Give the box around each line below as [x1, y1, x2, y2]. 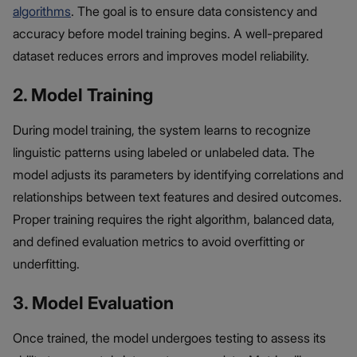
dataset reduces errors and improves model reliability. [13, 48, 309, 65]
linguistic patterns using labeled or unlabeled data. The [13, 144, 315, 161]
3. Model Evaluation [13, 292, 174, 314]
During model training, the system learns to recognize [13, 122, 311, 139]
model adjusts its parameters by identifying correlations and [13, 167, 343, 183]
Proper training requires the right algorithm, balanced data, [13, 211, 335, 228]
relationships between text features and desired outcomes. [13, 189, 342, 206]
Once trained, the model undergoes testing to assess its [13, 330, 326, 347]
